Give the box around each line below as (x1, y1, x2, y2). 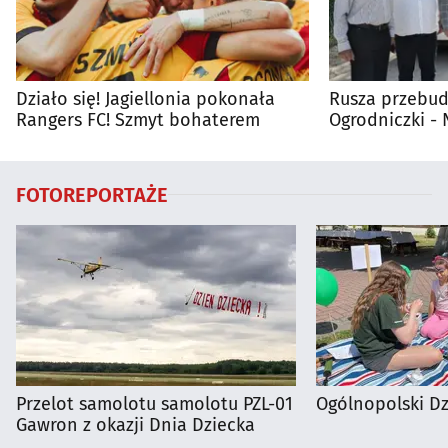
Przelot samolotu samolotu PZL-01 (16, 392, 293, 415)
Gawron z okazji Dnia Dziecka (16, 413, 255, 436)
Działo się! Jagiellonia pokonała (16, 87, 275, 110)
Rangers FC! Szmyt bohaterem (16, 108, 260, 131)
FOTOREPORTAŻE (16, 182, 168, 207)
